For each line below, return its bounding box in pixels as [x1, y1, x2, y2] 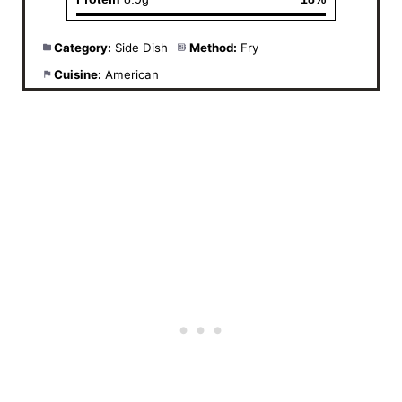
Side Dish [115, 40, 169, 56]
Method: [188, 40, 237, 56]
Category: [54, 40, 112, 56]
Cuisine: [54, 67, 102, 83]
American [105, 67, 160, 83]
